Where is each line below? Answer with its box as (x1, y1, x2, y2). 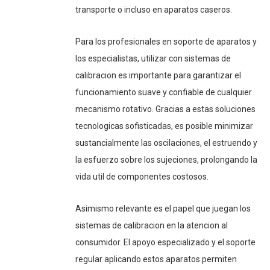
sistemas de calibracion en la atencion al (75, 220, 228, 230)
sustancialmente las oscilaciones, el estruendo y (75, 137, 257, 148)
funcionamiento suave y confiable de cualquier (75, 87, 252, 97)
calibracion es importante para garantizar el (75, 70, 241, 80)
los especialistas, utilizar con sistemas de (75, 53, 231, 63)
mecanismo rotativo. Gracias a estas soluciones (75, 104, 256, 114)
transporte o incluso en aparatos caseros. (75, 4, 232, 14)
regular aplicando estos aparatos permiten (75, 254, 237, 264)
